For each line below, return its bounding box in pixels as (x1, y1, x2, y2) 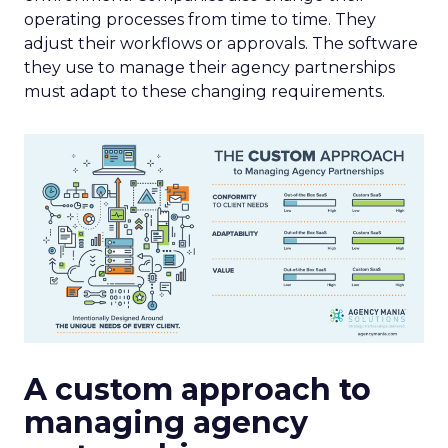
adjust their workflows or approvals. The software (24, 34, 418, 53)
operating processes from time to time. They (24, 10, 376, 29)
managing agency (24, 403, 308, 441)
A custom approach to (24, 370, 371, 408)
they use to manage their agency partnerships (24, 58, 395, 77)
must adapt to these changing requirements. (24, 82, 385, 101)
